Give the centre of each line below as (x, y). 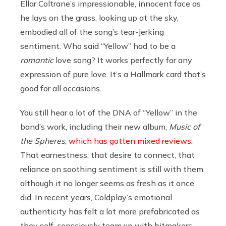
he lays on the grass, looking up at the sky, (99, 17)
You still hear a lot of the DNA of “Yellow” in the (109, 112)
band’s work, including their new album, (95, 126)
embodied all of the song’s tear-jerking (92, 32)
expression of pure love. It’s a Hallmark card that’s (113, 74)
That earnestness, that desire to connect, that (107, 155)
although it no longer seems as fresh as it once (107, 183)
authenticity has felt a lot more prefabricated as (110, 211)
